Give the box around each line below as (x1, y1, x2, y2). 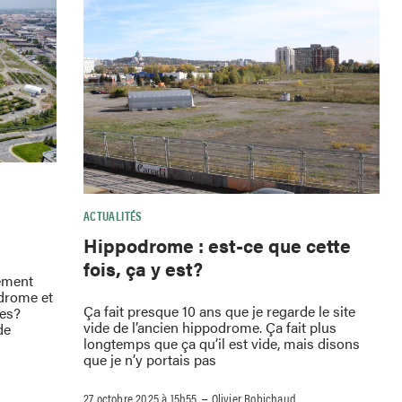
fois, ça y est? (83, 255, 203, 283)
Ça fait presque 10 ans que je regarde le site (83, 301, 355, 322)
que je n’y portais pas (83, 349, 216, 371)
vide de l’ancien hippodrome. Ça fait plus (83, 317, 336, 338)
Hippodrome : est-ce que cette (83, 232, 351, 259)
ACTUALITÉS (83, 205, 143, 224)
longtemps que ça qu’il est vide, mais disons (83, 333, 360, 354)
